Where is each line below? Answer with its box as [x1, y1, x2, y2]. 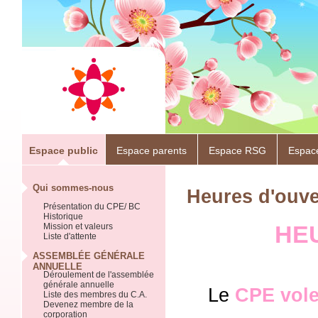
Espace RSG [209, 145, 266, 156]
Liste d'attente [43, 231, 97, 241]
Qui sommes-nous [33, 182, 114, 193]
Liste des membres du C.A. [43, 290, 147, 300]
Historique [43, 212, 83, 221]
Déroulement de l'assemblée [43, 270, 154, 280]
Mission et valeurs [43, 221, 113, 231]
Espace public [29, 145, 98, 156]
